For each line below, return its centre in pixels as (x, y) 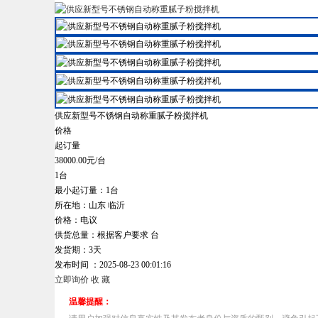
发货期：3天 (78, 250)
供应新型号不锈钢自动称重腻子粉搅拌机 (131, 115)
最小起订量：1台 (87, 190)
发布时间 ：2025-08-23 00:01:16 (113, 264)
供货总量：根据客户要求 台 (107, 235)
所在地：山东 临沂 (90, 205)
